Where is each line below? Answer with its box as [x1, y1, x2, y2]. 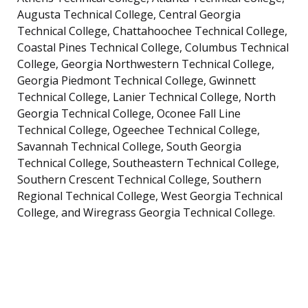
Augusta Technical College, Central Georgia [17, 7, 241, 23]
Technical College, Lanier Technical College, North [17, 89, 276, 105]
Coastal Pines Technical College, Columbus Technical [17, 40, 289, 56]
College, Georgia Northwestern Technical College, [17, 56, 274, 72]
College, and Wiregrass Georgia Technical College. [17, 205, 275, 221]
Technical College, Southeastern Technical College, [17, 155, 279, 171]
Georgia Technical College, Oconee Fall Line [17, 106, 241, 122]
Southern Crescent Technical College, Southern [17, 172, 261, 188]
